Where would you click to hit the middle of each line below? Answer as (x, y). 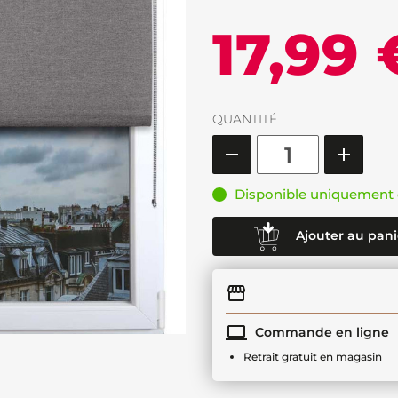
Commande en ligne (320, 332)
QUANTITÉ (245, 119)
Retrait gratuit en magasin (313, 357)
